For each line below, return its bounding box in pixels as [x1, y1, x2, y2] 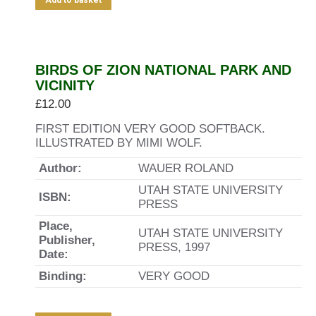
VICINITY [35, 78, 95, 93]
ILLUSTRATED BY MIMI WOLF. [35, 136, 202, 150]
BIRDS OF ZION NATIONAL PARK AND [35, 62, 291, 78]
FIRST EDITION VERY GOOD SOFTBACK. [35, 122, 265, 135]
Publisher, [39, 233, 95, 247]
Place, [39, 219, 73, 233]
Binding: [39, 269, 87, 283]
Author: [39, 162, 82, 175]
